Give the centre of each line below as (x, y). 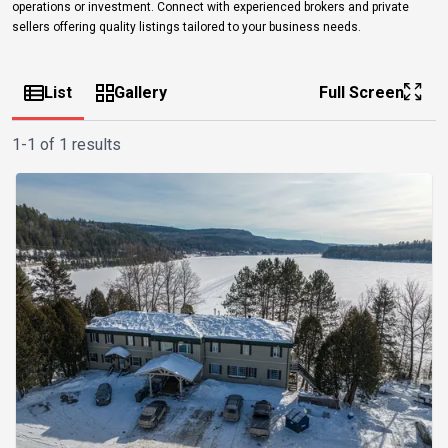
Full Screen (361, 92)
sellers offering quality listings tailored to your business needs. (186, 26)
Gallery (140, 92)
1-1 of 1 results (66, 144)
